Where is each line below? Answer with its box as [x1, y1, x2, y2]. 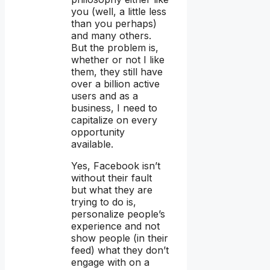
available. [71, 138, 113, 151]
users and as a [71, 90, 138, 102]
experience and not [71, 220, 160, 233]
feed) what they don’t [71, 244, 169, 257]
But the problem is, [71, 42, 159, 54]
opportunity [71, 126, 125, 139]
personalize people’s [71, 208, 165, 221]
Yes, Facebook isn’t [71, 160, 160, 172]
